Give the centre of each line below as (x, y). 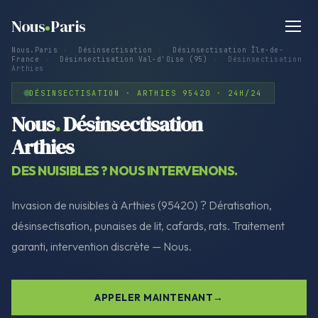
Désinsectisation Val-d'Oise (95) (133, 59)
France (25, 59)
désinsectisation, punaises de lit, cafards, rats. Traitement (148, 225)
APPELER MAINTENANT (154, 297)
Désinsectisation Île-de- (228, 50)
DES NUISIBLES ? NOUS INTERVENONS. (125, 170)
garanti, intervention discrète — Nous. (102, 246)
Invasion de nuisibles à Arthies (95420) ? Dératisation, (142, 205)
